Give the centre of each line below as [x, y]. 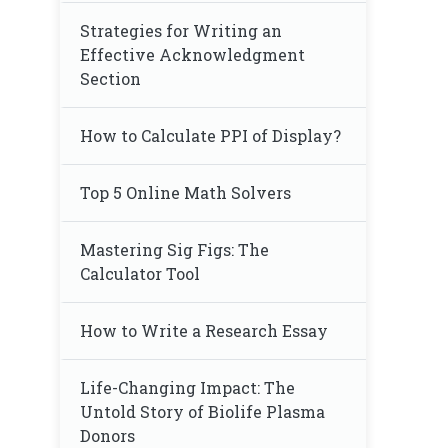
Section [110, 78]
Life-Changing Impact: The [187, 387]
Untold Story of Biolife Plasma [202, 411]
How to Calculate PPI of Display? [210, 135]
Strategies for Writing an [181, 30]
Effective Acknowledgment [192, 54]
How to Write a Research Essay [204, 330]
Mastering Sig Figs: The [174, 249]
